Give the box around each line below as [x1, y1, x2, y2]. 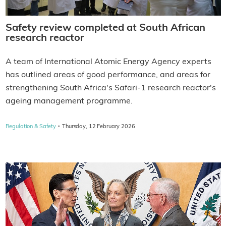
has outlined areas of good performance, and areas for [5, 71, 210, 80]
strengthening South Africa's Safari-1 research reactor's [5, 84, 216, 93]
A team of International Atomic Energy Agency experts [5, 58, 211, 67]
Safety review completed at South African [5, 23, 205, 34]
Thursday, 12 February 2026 [62, 124, 135, 130]
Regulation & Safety [5, 124, 56, 130]
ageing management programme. [5, 97, 133, 106]
